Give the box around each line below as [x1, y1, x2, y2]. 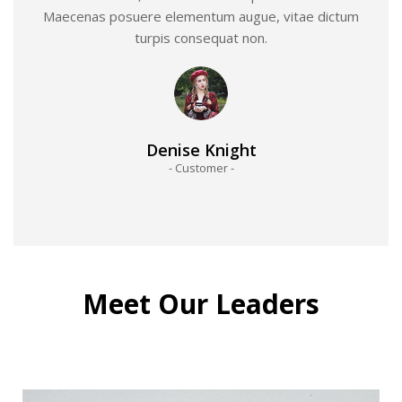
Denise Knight [145, 138, 257, 161]
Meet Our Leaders [83, 284, 319, 322]
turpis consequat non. [135, 28, 267, 47]
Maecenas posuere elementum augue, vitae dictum [43, 6, 359, 25]
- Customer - [168, 159, 234, 176]
